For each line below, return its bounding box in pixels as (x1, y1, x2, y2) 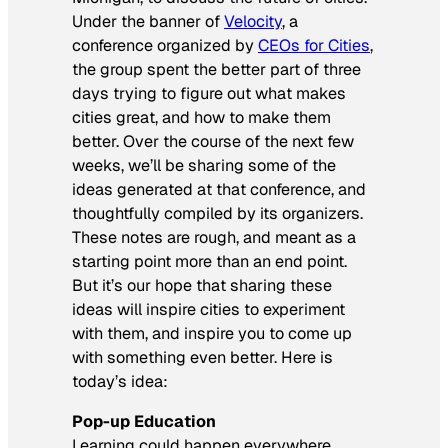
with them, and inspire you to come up (72, 322, 352, 344)
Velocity (224, 10, 282, 32)
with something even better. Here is (72, 346, 333, 368)
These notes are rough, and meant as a (72, 226, 356, 248)
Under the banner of (72, 10, 224, 32)
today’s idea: (72, 370, 168, 392)
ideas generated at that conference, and (72, 178, 366, 200)
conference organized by (72, 34, 258, 56)
